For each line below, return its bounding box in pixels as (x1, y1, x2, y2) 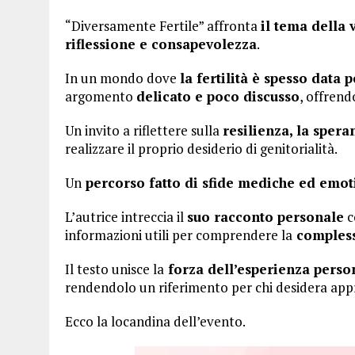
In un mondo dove (65, 69, 180, 87)
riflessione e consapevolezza (65, 35, 257, 53)
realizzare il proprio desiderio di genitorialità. (65, 139, 338, 158)
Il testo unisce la (65, 260, 164, 278)
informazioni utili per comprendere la (65, 226, 292, 244)
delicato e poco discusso (136, 87, 300, 105)
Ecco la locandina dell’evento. (65, 312, 246, 330)
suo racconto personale (187, 208, 344, 226)
